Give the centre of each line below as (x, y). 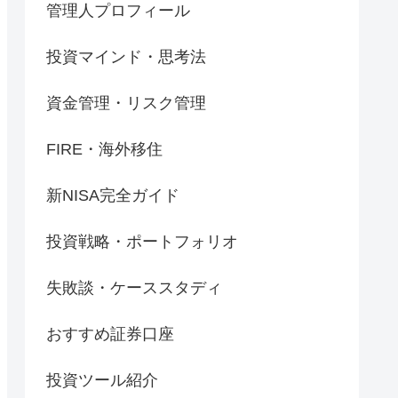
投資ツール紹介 (102, 381)
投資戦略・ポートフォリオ (142, 242)
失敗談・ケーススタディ (134, 288)
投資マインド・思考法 (126, 57)
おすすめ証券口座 (110, 334)
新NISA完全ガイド (113, 196)
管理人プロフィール (118, 11)
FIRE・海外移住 (104, 150)
